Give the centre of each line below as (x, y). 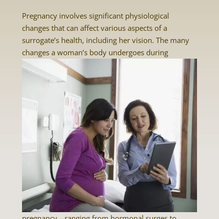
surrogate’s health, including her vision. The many (105, 40)
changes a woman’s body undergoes (84, 52)
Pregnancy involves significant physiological (95, 16)
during (157, 52)
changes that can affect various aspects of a (94, 28)
